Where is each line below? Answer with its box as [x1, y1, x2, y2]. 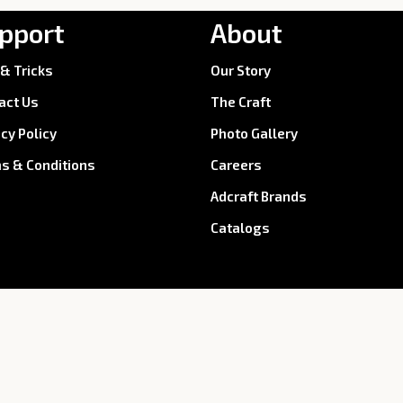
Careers [210, 157, 262, 174]
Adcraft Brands [210, 188, 307, 205]
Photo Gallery [210, 125, 298, 142]
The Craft [210, 94, 271, 111]
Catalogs [210, 219, 270, 237]
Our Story [210, 62, 271, 79]
